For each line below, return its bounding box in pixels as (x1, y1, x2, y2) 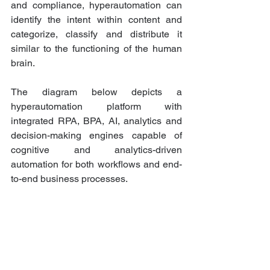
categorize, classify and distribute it (11, 28, 182, 40)
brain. (11, 57, 37, 69)
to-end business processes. (11, 173, 128, 185)
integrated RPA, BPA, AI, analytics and (11, 115, 182, 127)
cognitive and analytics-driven (11, 144, 182, 156)
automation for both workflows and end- (11, 159, 182, 171)
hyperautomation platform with (11, 101, 182, 113)
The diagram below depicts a (11, 86, 182, 98)
